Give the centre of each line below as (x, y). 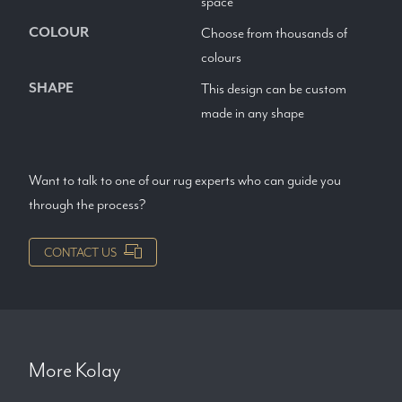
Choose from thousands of (274, 33)
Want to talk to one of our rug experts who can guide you (185, 180)
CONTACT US (80, 253)
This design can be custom (274, 89)
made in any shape (253, 113)
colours (221, 57)
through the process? (87, 205)
